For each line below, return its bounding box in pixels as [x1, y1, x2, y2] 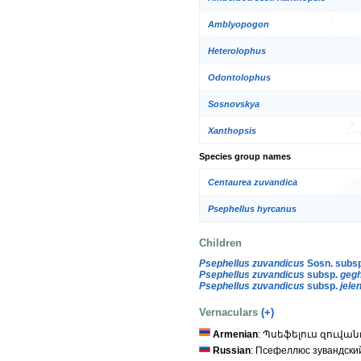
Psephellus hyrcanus [208, 203, 297, 214]
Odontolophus [208, 73, 271, 83]
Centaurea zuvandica [208, 176, 297, 187]
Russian [213, 345, 251, 357]
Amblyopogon [208, 19, 269, 30]
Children [199, 237, 242, 250]
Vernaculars [199, 305, 261, 318]
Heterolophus [208, 46, 266, 56]
